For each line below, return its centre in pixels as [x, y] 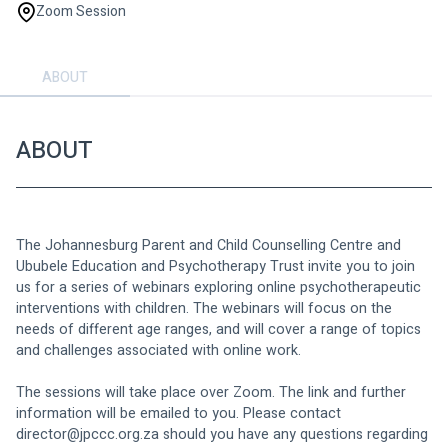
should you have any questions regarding [295, 434]
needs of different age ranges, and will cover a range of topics [220, 329]
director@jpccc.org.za [87, 434]
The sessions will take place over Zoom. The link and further [213, 392]
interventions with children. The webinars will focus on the [206, 308]
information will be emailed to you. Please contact [180, 413]
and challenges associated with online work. [158, 350]
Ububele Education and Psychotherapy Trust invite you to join [217, 266]
